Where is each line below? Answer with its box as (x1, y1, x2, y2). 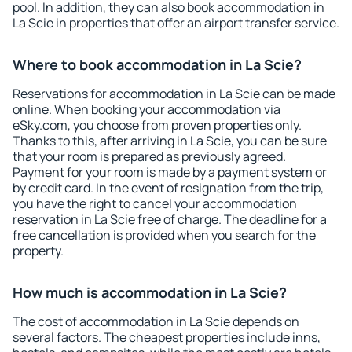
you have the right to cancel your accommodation (13, 195, 297, 212)
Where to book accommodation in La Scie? (13, 55, 302, 74)
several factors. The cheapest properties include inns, (13, 328, 321, 346)
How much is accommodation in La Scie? (13, 283, 287, 302)
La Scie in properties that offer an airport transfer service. (13, 14, 339, 31)
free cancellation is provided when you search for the (13, 226, 316, 244)
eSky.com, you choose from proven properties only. (13, 116, 302, 134)
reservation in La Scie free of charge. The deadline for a (13, 211, 327, 228)
